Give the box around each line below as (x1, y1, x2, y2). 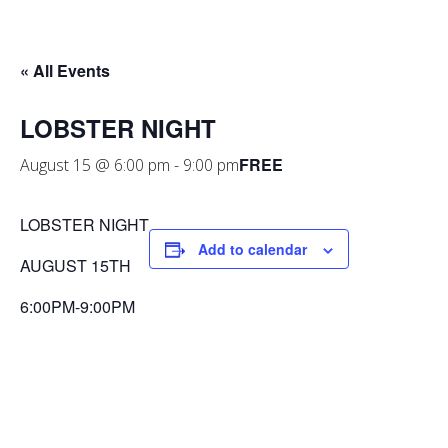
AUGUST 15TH (20, 254, 131, 277)
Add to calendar (198, 239, 307, 259)
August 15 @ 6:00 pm (20, 154, 170, 176)
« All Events (20, 59, 110, 82)
